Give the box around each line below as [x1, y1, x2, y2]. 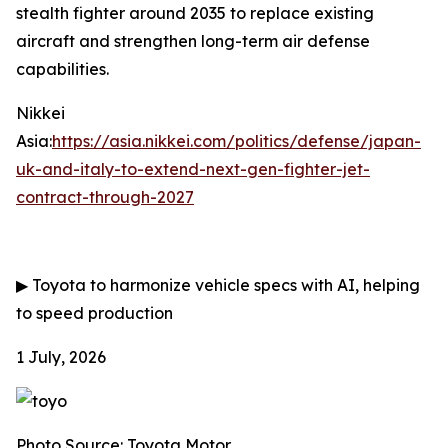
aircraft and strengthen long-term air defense [16, 31, 370, 51]
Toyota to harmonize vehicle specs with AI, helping [28, 275, 420, 295]
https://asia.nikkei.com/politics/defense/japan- [52, 131, 421, 151]
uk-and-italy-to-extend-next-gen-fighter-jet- [16, 159, 370, 179]
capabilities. [16, 59, 109, 79]
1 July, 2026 [16, 347, 106, 367]
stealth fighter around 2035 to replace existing [16, 3, 374, 23]
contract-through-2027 [16, 187, 194, 207]
